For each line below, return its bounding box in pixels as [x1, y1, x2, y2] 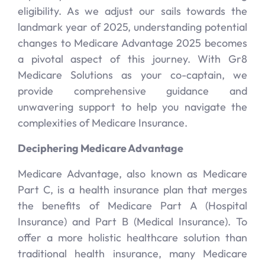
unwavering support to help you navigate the [18, 100, 247, 114]
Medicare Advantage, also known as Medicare [18, 167, 247, 180]
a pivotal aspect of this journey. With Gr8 [18, 52, 247, 66]
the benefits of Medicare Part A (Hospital [18, 199, 247, 212]
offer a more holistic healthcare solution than [18, 231, 247, 244]
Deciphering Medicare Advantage [18, 141, 183, 155]
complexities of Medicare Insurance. [18, 116, 188, 130]
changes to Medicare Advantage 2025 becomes [18, 36, 247, 50]
